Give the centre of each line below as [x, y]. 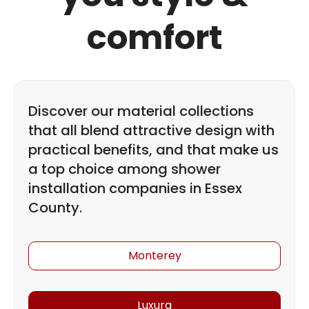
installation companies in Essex [135, 189]
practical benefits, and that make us [153, 150]
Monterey [154, 256]
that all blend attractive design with [151, 131]
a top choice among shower [124, 169]
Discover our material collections [141, 111]
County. [55, 208]
